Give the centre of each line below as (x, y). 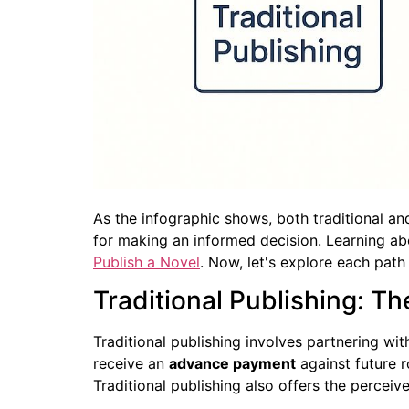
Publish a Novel (147, 262)
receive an (131, 364)
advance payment (232, 364)
